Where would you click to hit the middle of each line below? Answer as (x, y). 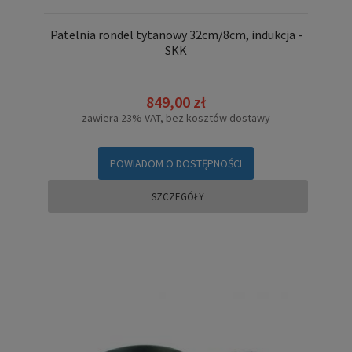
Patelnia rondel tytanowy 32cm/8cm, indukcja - (176, 35)
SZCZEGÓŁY (178, 196)
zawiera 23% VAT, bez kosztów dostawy (176, 117)
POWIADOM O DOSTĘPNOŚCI (176, 163)
